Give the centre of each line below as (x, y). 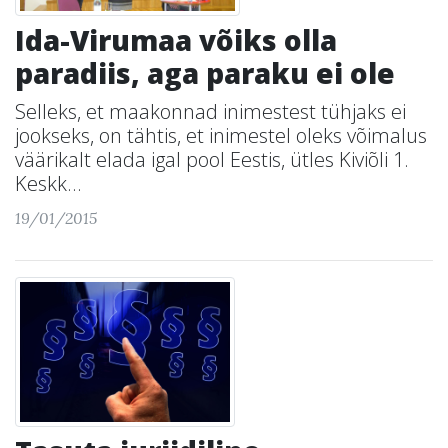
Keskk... (48, 183)
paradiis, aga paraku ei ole (205, 73)
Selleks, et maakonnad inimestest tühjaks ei (210, 111)
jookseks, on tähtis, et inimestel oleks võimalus (221, 135)
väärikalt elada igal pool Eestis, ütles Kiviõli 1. (212, 159)
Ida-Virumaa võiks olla (176, 40)
